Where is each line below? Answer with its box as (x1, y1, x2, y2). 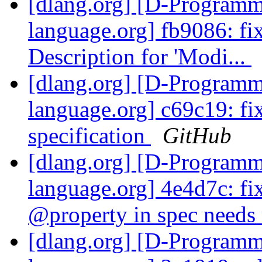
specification (28, 123, 151, 149)
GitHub (163, 123, 232, 149)
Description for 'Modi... (28, 44, 251, 70)
